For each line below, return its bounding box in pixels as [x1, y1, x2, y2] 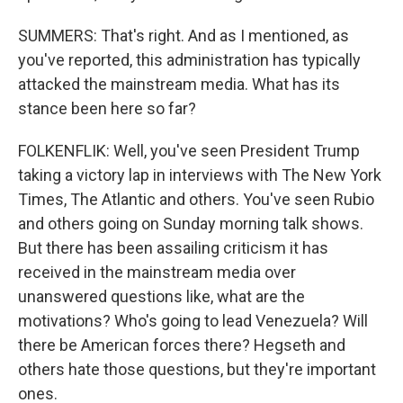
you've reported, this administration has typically [18, 50, 361, 69]
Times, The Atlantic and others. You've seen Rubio [18, 190, 374, 209]
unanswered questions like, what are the [18, 287, 305, 306]
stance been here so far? [18, 99, 196, 118]
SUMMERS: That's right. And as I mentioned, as [18, 26, 349, 45]
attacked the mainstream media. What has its [18, 75, 340, 94]
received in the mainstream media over [18, 263, 296, 282]
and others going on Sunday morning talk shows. [18, 214, 363, 233]
